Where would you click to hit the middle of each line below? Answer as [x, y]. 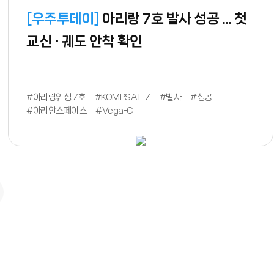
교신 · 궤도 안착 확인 [84, 41]
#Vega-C [114, 110]
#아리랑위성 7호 [56, 97]
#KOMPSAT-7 [122, 97]
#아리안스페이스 [57, 110]
